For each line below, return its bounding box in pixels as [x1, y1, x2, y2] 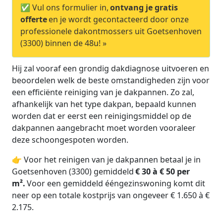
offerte [20, 13, 47, 25]
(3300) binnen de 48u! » [20, 37, 107, 49]
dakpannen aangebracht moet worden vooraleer [12, 122, 196, 133]
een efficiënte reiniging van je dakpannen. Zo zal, [12, 86, 194, 98]
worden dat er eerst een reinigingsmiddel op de [12, 110, 191, 121]
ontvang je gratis [110, 1, 178, 13]
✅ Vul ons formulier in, [20, 1, 109, 13]
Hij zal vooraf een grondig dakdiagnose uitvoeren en [12, 62, 209, 74]
